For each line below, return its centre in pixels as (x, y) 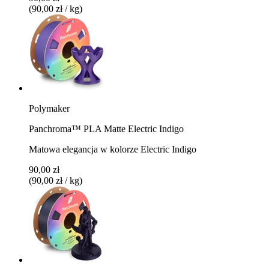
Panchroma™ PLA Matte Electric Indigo (106, 128)
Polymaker (49, 108)
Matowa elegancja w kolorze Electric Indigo (113, 149)
